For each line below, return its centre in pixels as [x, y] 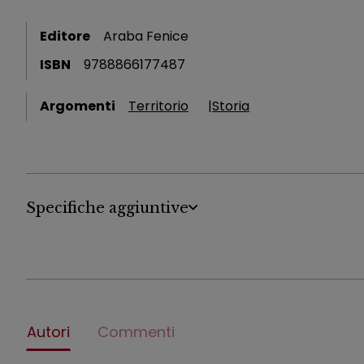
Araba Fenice [146, 36]
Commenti [136, 331]
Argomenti [78, 106]
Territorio [158, 106]
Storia [231, 106]
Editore [65, 36]
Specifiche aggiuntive [107, 208]
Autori [48, 331]
